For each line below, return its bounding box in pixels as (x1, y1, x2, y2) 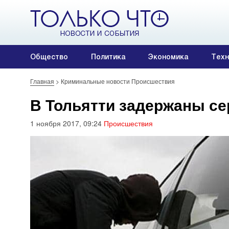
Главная (30, 77, 54, 85)
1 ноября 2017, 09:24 (30, 118, 104, 128)
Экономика (148, 53, 188, 61)
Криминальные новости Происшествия (61, 77, 175, 85)
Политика (91, 53, 125, 61)
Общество (30, 53, 68, 61)
